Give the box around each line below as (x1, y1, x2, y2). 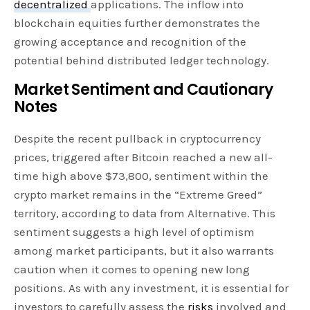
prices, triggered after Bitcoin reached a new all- (14, 150, 273, 165)
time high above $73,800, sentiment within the (14, 169, 269, 183)
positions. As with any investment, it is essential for (14, 281, 289, 295)
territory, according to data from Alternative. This (14, 206, 276, 221)
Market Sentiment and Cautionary (14, 79, 273, 101)
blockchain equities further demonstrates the (14, 16, 261, 30)
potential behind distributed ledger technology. (14, 53, 270, 68)
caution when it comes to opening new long (14, 262, 250, 277)
